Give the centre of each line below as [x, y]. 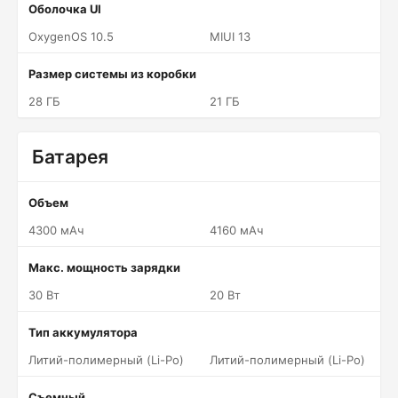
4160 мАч [236, 230]
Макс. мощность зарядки [104, 267]
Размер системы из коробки [112, 74]
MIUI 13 [230, 36]
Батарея [70, 157]
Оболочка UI [65, 9]
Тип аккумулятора [83, 332]
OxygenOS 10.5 [71, 36]
